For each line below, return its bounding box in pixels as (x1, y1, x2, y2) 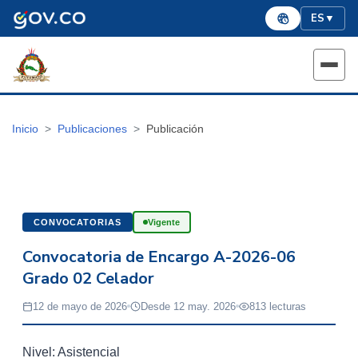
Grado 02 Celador (22, 267, 154, 289)
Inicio (12, 122, 38, 135)
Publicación (146, 122, 204, 135)
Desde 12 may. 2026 (141, 300, 236, 312)
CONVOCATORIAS (33, 217, 122, 227)
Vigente (148, 217, 181, 227)
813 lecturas (249, 300, 306, 312)
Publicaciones (58, 122, 127, 135)
